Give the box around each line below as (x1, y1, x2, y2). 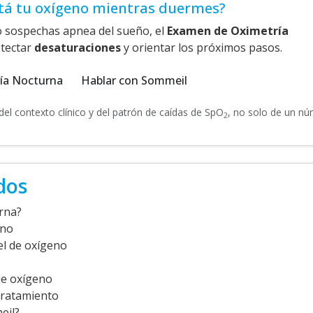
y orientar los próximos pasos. (121, 40, 282, 55)
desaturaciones (34, 40, 121, 55)
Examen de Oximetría (167, 23, 289, 38)
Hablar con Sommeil (81, 73, 187, 88)
